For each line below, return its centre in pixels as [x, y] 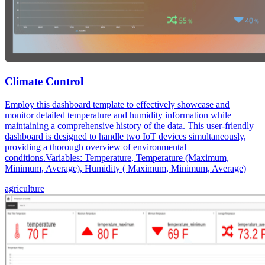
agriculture [25, 188]
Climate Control [44, 81]
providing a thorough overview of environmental [96, 147]
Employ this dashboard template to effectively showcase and [117, 104]
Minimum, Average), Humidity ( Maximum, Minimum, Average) [125, 168]
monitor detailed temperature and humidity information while [118, 115]
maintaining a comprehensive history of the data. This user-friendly [129, 125]
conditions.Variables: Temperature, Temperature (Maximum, [117, 157]
